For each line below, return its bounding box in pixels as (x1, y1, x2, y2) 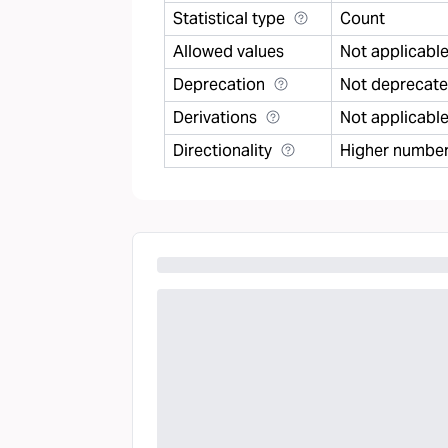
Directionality (173, 140, 272, 161)
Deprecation (173, 74, 265, 95)
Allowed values (173, 41, 284, 62)
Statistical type (173, 8, 285, 29)
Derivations (173, 107, 257, 128)
